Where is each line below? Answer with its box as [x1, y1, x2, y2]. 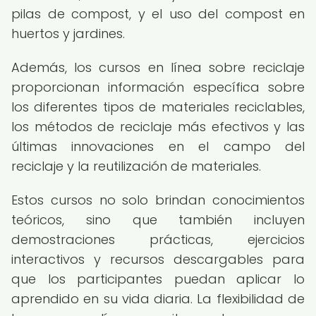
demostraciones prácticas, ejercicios [11, 231, 305, 248]
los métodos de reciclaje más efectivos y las [11, 118, 305, 135]
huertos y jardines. [11, 25, 125, 42]
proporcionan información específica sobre [11, 78, 305, 96]
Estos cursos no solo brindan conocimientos [11, 191, 305, 209]
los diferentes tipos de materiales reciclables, [11, 98, 305, 116]
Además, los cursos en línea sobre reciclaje [11, 59, 305, 76]
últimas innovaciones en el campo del [11, 138, 305, 155]
